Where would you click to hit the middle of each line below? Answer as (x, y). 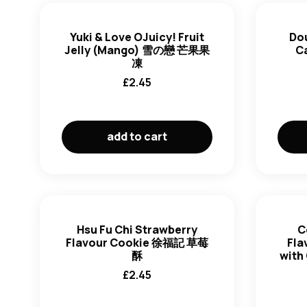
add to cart (137, 136)
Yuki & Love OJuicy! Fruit (137, 37)
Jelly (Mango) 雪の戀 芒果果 (137, 50)
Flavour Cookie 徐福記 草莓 (137, 243)
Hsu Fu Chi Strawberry (137, 230)
